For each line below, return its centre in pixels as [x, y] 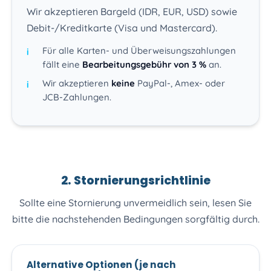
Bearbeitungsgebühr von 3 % [144, 65]
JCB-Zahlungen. [77, 97]
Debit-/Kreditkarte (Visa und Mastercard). [122, 28]
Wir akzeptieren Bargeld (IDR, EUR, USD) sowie [132, 12]
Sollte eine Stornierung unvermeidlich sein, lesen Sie [135, 202]
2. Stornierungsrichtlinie [135, 180]
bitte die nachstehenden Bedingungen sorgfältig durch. [135, 219]
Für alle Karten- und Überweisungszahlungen [139, 51]
